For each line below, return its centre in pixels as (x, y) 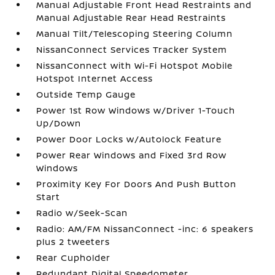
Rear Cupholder (74, 258)
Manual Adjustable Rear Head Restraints (131, 17)
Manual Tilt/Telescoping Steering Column (135, 33)
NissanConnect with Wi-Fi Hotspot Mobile (135, 65)
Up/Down (59, 123)
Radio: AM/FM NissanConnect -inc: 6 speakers (145, 229)
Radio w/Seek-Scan (82, 213)
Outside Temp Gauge (86, 94)
